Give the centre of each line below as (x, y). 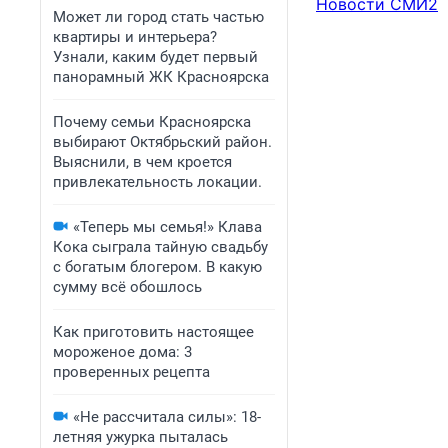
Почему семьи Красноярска (152, 122)
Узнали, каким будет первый (155, 57)
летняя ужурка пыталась (140, 437)
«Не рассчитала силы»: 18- (167, 417)
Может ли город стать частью (158, 17)
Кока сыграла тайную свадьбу (160, 247)
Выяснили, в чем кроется (142, 162)
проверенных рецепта (131, 372)
